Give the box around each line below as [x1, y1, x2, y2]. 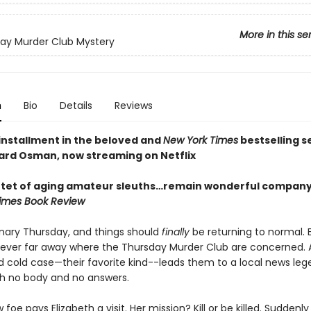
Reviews [114, 99, 153, 112]
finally [161, 225, 190, 239]
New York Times [162, 133, 238, 147]
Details [59, 99, 92, 112]
